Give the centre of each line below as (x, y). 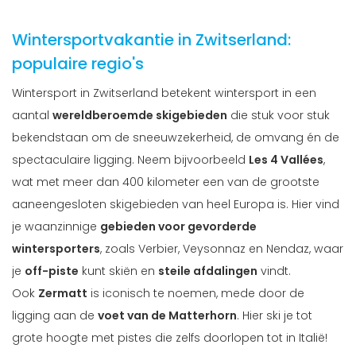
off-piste (52, 271)
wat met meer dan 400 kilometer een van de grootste (166, 182)
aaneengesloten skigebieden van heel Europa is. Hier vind (176, 205)
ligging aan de (55, 316)
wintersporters (56, 249)
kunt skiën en (118, 271)
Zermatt (63, 294)
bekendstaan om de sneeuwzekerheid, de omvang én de (176, 138)
